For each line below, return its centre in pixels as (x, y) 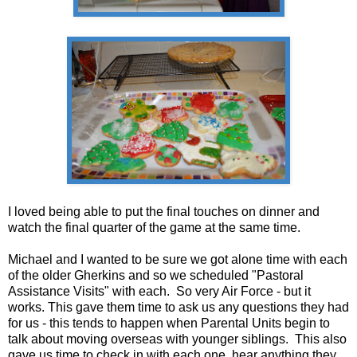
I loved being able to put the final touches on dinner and (164, 211)
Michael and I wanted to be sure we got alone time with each (178, 259)
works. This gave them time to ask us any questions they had (178, 307)
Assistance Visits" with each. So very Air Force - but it (159, 291)
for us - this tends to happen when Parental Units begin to (169, 323)
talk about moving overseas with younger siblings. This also (177, 339)
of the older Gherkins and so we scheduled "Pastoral (156, 275)
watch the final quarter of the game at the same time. (154, 227)
